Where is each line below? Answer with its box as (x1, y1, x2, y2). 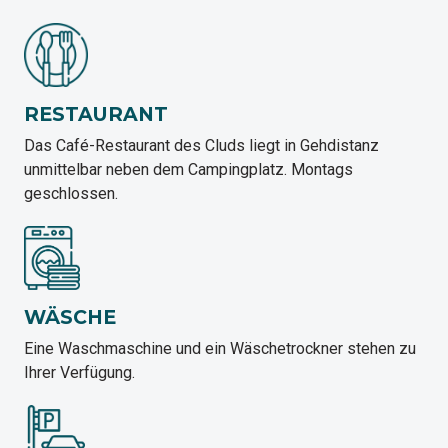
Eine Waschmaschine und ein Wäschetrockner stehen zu (24, 339, 416, 359)
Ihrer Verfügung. (24, 363, 135, 383)
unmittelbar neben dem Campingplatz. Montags (24, 160, 353, 180)
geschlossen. (24, 184, 118, 204)
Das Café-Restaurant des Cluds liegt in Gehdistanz (24, 136, 379, 156)
